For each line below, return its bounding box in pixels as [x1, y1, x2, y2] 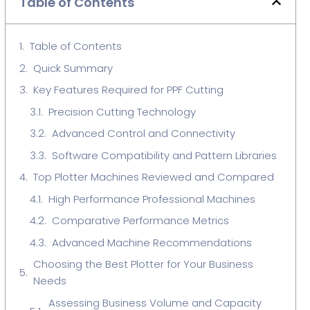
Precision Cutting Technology [48, 104, 196, 119]
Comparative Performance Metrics [51, 213, 229, 228]
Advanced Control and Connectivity [51, 126, 235, 140]
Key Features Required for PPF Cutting [33, 82, 224, 97]
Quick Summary [33, 60, 113, 75]
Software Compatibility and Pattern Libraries [51, 147, 277, 163]
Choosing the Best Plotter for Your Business [33, 257, 253, 271]
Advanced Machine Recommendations [51, 235, 252, 250]
